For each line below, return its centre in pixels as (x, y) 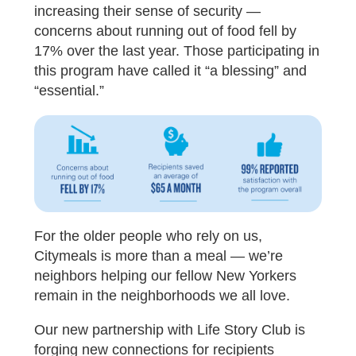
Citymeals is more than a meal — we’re (158, 255)
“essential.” (69, 91)
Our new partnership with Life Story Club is (169, 329)
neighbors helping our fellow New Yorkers (165, 275)
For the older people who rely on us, (148, 236)
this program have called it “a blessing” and (170, 71)
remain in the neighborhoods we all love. (162, 295)
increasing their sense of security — (147, 12)
